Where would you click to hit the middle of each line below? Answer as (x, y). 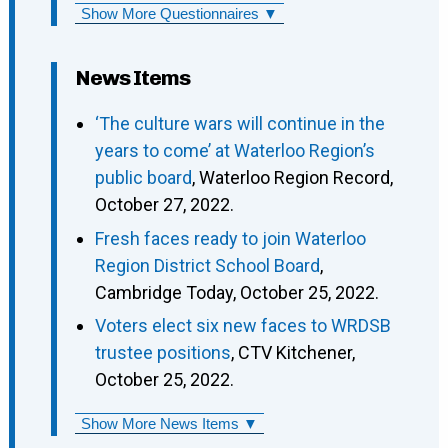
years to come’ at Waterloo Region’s (234, 151)
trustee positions (162, 353)
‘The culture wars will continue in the (239, 124)
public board (143, 178)
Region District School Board (207, 265)
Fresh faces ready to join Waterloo (230, 238)
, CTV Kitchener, (292, 353)
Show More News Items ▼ (169, 424)
